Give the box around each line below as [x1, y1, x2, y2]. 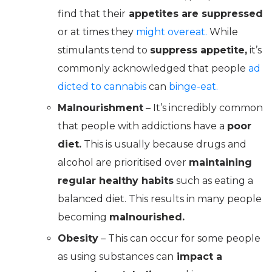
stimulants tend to [58, 44, 150, 56]
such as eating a [174, 174, 253, 186]
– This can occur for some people [98, 232, 260, 244]
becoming [58, 211, 109, 223]
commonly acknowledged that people [58, 62, 248, 74]
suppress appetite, [150, 44, 247, 56]
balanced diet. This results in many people [58, 192, 262, 205]
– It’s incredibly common [143, 101, 263, 114]
